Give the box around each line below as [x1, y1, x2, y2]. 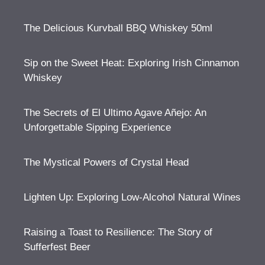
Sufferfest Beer [24, 241, 91, 253]
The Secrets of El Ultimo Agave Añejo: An [24, 106, 206, 118]
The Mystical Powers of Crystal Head [24, 156, 189, 168]
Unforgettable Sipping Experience [24, 121, 171, 133]
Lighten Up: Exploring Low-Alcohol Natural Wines [24, 191, 241, 203]
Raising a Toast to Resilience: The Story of [24, 226, 212, 238]
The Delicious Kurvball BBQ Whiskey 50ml [24, 22, 212, 34]
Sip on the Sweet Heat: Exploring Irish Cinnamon [24, 57, 239, 69]
